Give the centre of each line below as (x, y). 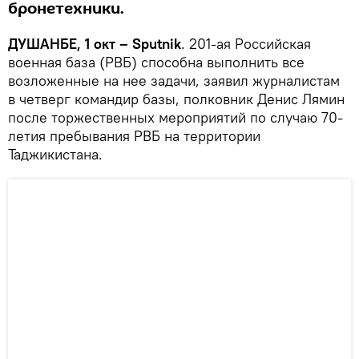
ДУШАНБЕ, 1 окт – (70, 43)
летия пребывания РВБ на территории (134, 135)
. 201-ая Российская (246, 43)
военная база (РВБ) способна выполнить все (156, 62)
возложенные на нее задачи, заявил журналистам (174, 80)
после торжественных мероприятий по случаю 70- (175, 117)
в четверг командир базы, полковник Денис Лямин (176, 99)
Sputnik (157, 43)
